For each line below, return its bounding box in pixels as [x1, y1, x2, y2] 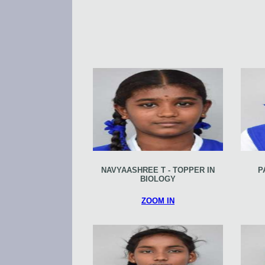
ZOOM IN [141, 196, 174, 205]
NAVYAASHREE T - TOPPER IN [101, 165, 215, 174]
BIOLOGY [140, 174, 176, 183]
